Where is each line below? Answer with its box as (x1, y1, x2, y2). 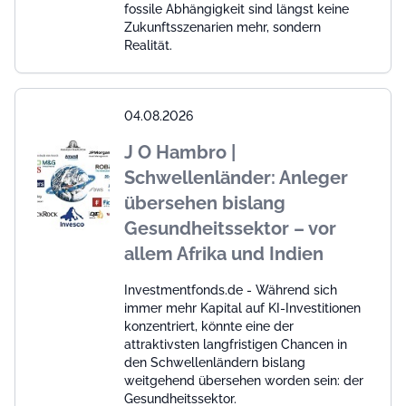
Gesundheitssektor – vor (124, 217, 336, 239)
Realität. (124, 37, 172, 53)
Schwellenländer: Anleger (124, 166, 348, 188)
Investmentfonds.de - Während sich (124, 282, 337, 297)
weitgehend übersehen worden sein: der (124, 372, 363, 388)
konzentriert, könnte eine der (124, 318, 294, 333)
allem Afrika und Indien (124, 242, 324, 265)
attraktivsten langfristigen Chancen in (124, 336, 347, 352)
